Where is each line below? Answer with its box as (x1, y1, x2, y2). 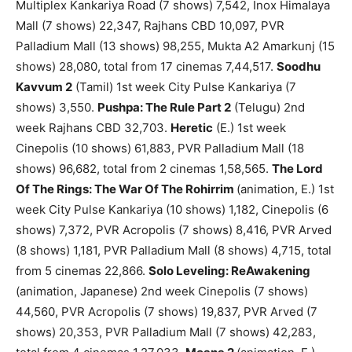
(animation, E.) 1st (236, 181, 334, 197)
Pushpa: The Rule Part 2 (97, 100, 231, 115)
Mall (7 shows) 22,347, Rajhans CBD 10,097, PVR (16, 18, 284, 34)
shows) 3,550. (16, 100, 97, 115)
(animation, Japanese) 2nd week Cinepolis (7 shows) (16, 284, 308, 299)
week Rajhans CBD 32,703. (16, 120, 170, 136)
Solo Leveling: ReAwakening (148, 263, 310, 279)
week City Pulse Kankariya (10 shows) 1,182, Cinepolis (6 (16, 202, 328, 218)
